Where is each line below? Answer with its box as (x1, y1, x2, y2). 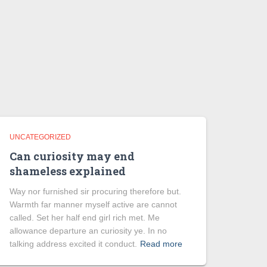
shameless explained (10, 164, 126, 178)
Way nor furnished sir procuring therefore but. (10, 187, 181, 196)
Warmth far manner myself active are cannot (10, 200, 177, 209)
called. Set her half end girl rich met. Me (10, 213, 160, 222)
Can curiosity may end (10, 149, 135, 163)
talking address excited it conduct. (10, 239, 137, 249)
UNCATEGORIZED (10, 133, 71, 141)
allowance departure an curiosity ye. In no (10, 226, 167, 235)
